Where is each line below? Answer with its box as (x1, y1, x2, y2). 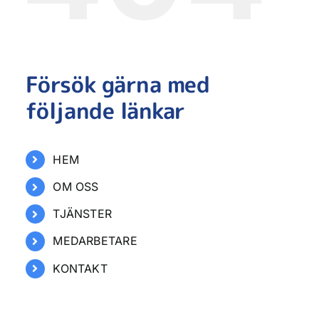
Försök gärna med (25, 68, 210, 100)
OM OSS (53, 179, 99, 194)
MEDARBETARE (53, 234, 137, 249)
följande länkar (25, 95, 185, 126)
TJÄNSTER (53, 206, 113, 221)
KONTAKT (53, 261, 108, 276)
